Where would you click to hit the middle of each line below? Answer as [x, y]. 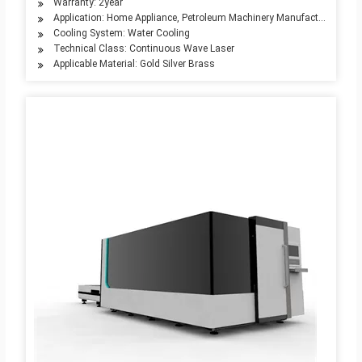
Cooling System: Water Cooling [121, 34]
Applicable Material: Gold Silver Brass [134, 64]
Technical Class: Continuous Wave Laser [143, 49]
